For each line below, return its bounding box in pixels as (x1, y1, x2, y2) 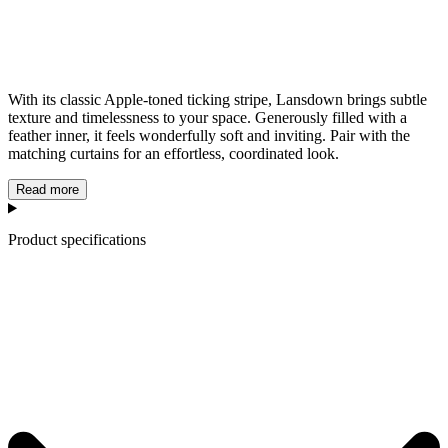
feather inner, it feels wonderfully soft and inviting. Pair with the (8, 126, 410, 144)
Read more (16, 181, 79, 197)
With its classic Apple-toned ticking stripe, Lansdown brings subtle (8, 90, 427, 108)
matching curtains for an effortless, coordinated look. (8, 144, 339, 162)
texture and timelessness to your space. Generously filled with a (8, 108, 407, 126)
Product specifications (8, 230, 146, 248)
